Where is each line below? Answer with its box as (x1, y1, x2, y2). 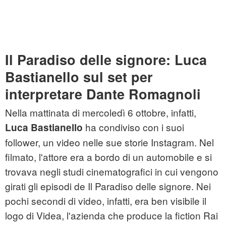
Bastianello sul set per (5, 67, 153, 87)
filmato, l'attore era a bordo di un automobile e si (5, 150, 212, 164)
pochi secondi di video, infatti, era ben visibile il (5, 194, 206, 208)
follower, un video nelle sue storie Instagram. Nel (5, 135, 214, 149)
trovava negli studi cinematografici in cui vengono (5, 164, 218, 179)
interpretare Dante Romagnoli (5, 84, 201, 104)
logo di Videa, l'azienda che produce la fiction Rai (5, 208, 218, 222)
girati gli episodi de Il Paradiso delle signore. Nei (5, 179, 211, 193)
